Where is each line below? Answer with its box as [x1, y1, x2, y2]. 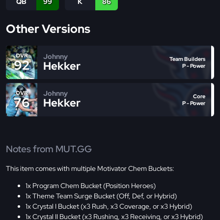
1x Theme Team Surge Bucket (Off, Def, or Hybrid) [26, 192, 177, 201]
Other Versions [6, 21, 90, 37]
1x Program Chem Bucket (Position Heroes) [26, 181, 156, 191]
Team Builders [169, 55, 205, 62]
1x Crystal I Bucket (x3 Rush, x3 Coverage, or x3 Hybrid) [26, 202, 192, 211]
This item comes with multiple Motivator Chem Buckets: [6, 164, 174, 173]
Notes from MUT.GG [6, 142, 92, 155]
